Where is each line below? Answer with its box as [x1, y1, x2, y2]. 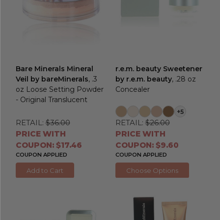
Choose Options [126, 166, 178, 174]
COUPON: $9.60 [115, 140, 178, 150]
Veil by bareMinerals [15, 74, 88, 83]
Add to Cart [26, 166, 63, 174]
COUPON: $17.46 [15, 140, 82, 150]
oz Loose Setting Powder [15, 84, 104, 94]
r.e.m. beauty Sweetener [115, 64, 202, 73]
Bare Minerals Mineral [15, 64, 93, 73]
